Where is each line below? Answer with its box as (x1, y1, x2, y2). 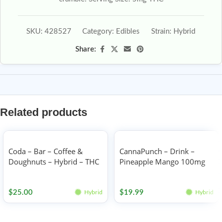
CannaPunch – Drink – (119, 146, 195, 156)
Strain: (151, 28, 173, 35)
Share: (75, 46, 96, 53)
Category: (82, 28, 116, 35)
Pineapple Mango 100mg (119, 157, 205, 166)
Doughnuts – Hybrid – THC (8, 157, 99, 166)
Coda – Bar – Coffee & (8, 146, 83, 156)
